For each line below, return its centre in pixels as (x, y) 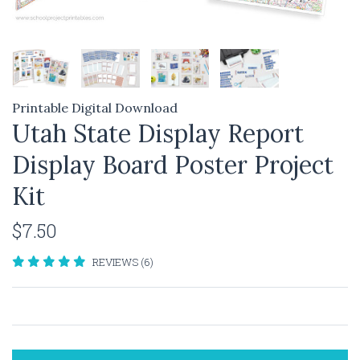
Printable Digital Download (95, 107)
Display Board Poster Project (173, 164)
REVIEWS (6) (123, 262)
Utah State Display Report (158, 133)
